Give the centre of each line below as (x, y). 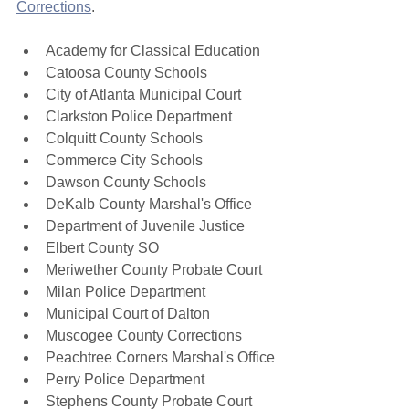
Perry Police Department (125, 379)
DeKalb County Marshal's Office (149, 204)
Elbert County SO (102, 248)
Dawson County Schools (126, 182)
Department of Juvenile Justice (145, 226)
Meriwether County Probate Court (154, 270)
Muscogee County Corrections (144, 336)
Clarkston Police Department (139, 116)
